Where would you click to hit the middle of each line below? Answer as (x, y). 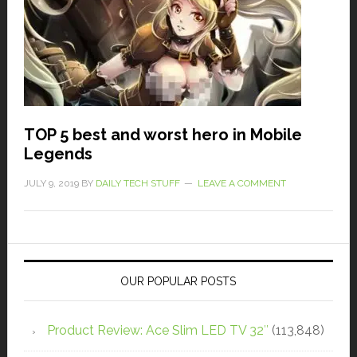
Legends (58, 154)
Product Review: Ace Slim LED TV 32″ (157, 331)
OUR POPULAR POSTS (178, 282)
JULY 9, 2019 (51, 184)
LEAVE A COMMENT (241, 184)
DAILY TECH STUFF (137, 184)
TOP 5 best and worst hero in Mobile (163, 135)
